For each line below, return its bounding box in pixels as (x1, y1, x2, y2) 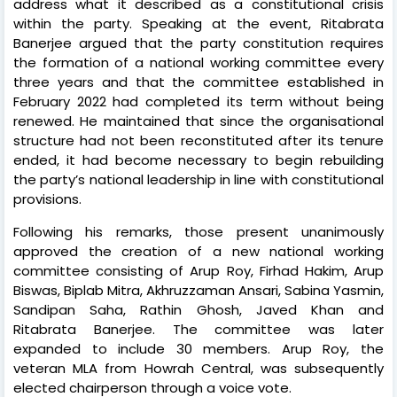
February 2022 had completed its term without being (13, 91, 384, 111)
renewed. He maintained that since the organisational (13, 111, 384, 130)
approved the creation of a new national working (13, 241, 384, 261)
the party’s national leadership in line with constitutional (13, 169, 384, 189)
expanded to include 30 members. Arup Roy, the (13, 339, 384, 358)
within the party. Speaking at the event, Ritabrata (13, 13, 384, 33)
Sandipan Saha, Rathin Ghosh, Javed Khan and (13, 300, 384, 319)
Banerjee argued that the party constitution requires (13, 33, 384, 52)
